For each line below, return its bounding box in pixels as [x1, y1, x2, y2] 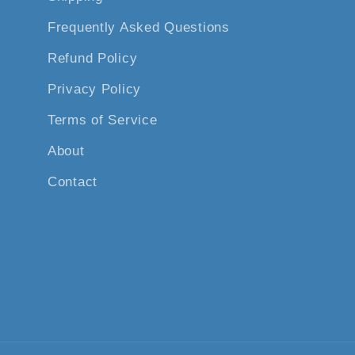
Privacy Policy [48, 81, 142, 97]
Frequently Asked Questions [48, 19, 230, 35]
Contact [48, 174, 98, 189]
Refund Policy [48, 50, 138, 66]
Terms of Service [48, 112, 158, 128]
